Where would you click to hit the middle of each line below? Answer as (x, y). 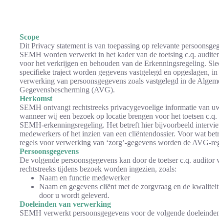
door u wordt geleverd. (74, 195)
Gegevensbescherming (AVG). (67, 90)
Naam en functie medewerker (85, 178)
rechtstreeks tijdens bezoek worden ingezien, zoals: (98, 169)
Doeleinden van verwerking (65, 204)
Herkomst (36, 99)
